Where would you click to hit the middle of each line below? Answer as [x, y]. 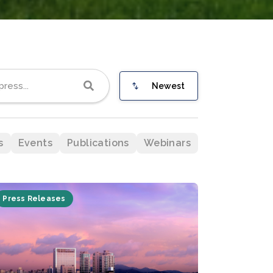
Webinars [167, 143]
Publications [98, 143]
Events [35, 143]
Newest [168, 86]
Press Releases [34, 199]
